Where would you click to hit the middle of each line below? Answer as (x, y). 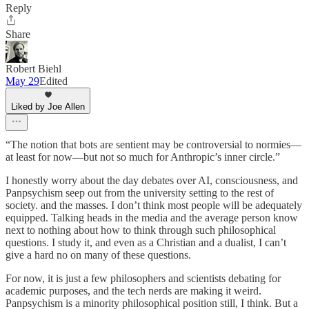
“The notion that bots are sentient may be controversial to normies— (153, 144)
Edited (53, 81)
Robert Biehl (33, 68)
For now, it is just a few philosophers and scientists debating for (143, 278)
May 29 (22, 81)
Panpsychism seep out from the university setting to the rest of (140, 192)
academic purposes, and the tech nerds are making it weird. (133, 290)
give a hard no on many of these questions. (98, 255)
